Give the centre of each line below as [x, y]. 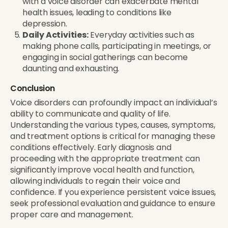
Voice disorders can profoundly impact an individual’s [114, 102]
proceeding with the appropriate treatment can [105, 158]
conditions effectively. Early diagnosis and [91, 147]
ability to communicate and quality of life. [90, 113]
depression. [45, 23]
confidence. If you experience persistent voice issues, [113, 192]
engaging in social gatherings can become [105, 57]
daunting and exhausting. [71, 68]
